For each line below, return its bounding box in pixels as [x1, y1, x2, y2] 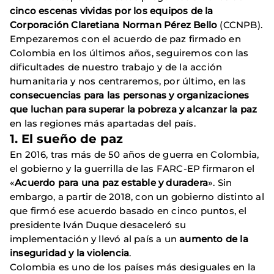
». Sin [208, 177, 232, 189]
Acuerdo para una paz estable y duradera [15, 177, 209, 189]
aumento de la [179, 233, 248, 245]
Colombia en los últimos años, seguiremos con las [10, 47, 249, 59]
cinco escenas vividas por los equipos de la [10, 5, 213, 17]
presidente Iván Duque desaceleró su [10, 219, 186, 231]
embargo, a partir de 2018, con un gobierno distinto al [10, 191, 264, 203]
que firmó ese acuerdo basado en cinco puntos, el [10, 205, 247, 217]
